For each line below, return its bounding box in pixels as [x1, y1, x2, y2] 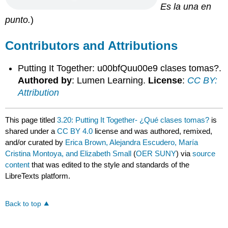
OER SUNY [136, 149, 177, 158]
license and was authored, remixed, [93, 127, 213, 136]
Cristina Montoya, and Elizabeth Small [5, 149, 132, 158]
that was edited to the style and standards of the [30, 160, 190, 169]
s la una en [166, 2, 212, 12]
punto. [5, 15, 31, 25]
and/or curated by [5, 138, 66, 147]
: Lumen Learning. [72, 75, 149, 86]
